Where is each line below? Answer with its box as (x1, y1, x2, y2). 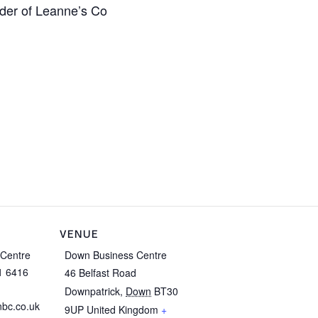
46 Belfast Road (65, 265, 136, 280)
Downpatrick (65, 284, 120, 298)
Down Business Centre (65, 248, 167, 262)
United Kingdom (87, 302, 158, 317)
